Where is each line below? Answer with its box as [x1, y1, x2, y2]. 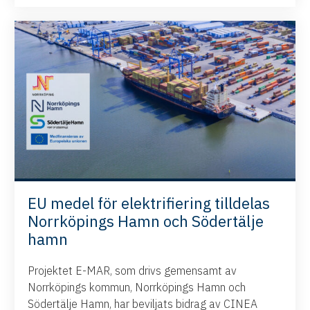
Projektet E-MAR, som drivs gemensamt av [28, 264, 237, 278]
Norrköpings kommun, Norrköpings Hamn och [28, 280, 246, 295]
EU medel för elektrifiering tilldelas [28, 193, 271, 214]
